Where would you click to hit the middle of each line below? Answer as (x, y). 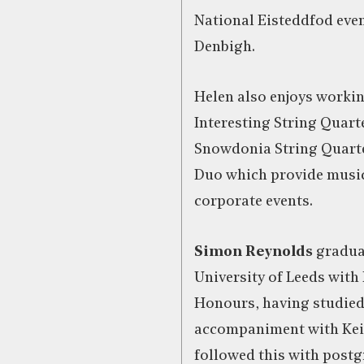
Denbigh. (225, 47)
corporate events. (253, 201)
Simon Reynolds (253, 252)
